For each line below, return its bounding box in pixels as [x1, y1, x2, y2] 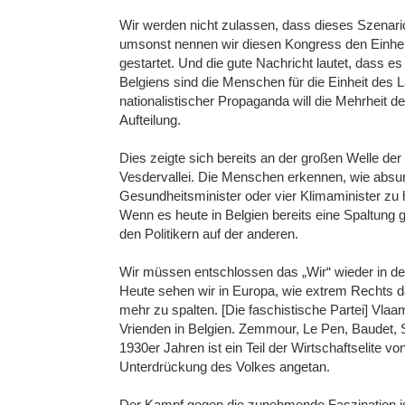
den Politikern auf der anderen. [119, 226, 298, 242]
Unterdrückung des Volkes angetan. [119, 359, 330, 375]
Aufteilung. [119, 112, 181, 128]
